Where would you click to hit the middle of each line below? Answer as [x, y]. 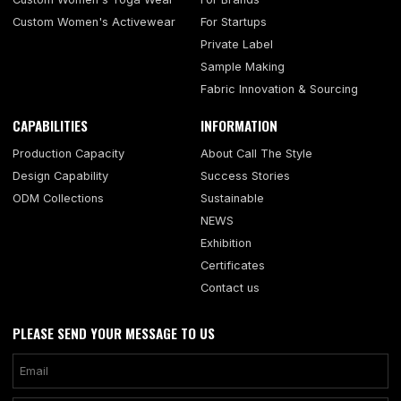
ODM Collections [59, 198]
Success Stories [245, 175]
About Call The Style [256, 153]
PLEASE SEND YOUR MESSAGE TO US [114, 333]
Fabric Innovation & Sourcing [279, 90]
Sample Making [243, 67]
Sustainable [232, 198]
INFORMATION [239, 126]
